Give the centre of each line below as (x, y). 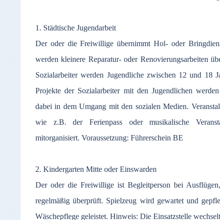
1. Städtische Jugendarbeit (76, 28)
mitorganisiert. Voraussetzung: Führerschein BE (109, 138)
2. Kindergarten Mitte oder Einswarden (96, 169)
